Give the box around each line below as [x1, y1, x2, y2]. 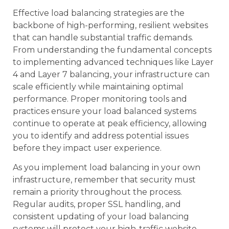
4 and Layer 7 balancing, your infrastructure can [13, 70, 210, 80]
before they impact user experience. [13, 143, 162, 153]
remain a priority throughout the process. [13, 187, 182, 197]
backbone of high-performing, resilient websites [13, 20, 208, 31]
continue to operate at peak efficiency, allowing [13, 119, 207, 129]
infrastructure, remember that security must [13, 175, 196, 185]
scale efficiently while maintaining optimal [13, 82, 184, 92]
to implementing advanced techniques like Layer [13, 57, 214, 67]
